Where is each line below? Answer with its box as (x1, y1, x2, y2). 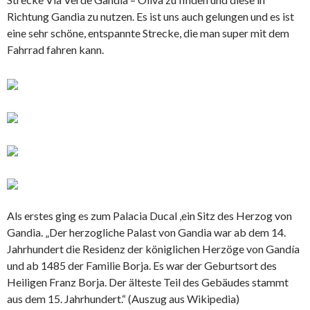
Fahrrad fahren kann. (7, 42, 104, 56)
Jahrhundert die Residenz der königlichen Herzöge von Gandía (7, 241, 300, 255)
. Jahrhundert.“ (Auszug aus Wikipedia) (60, 291, 239, 305)
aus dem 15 (7, 291, 60, 305)
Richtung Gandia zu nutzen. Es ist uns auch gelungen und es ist (7, 9, 294, 23)
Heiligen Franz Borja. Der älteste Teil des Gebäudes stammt (7, 275, 289, 289)
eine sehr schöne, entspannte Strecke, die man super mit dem (7, 26, 289, 39)
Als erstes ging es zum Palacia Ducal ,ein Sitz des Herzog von (7, 208, 292, 222)
